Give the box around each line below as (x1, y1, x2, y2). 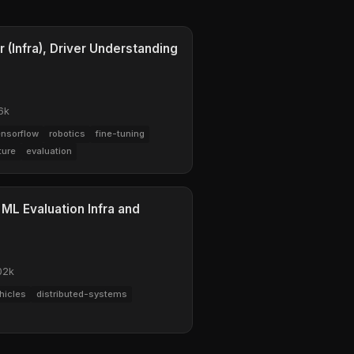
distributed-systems (36, 288, 127, 299)
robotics (48, 128, 85, 140)
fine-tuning (95, 128, 145, 140)
